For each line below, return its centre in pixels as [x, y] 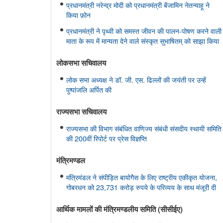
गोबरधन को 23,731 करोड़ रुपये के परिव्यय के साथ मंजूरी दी [141, 187]
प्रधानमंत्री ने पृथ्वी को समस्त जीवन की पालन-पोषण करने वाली [144, 31]
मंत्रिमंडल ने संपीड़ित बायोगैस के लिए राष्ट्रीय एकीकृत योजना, [142, 177]
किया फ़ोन [78, 15]
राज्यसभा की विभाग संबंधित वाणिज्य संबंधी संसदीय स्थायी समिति [144, 128]
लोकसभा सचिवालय [81, 63]
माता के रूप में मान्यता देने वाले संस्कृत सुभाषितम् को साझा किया [143, 41]
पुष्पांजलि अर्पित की [89, 89]
